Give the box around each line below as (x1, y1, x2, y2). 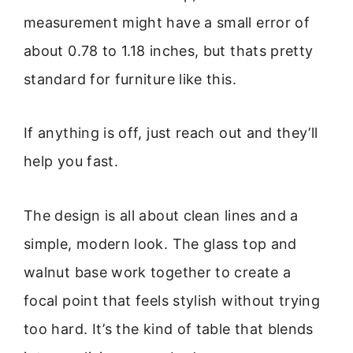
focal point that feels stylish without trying (24, 292, 321, 309)
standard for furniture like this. (24, 70, 236, 87)
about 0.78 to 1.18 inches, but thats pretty (24, 42, 314, 59)
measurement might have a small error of (24, 13, 310, 31)
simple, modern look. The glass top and (24, 235, 297, 252)
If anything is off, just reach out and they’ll (24, 124, 318, 142)
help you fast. (24, 153, 119, 170)
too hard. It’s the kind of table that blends (24, 320, 314, 337)
